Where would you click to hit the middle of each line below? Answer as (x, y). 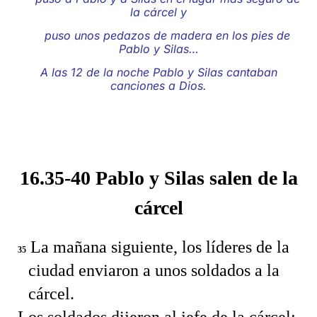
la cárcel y (158, 12)
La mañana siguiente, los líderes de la (158, 247)
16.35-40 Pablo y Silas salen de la (158, 178)
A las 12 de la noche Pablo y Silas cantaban (158, 73)
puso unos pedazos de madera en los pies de (158, 35)
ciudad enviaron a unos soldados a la (154, 270)
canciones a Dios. (158, 86)
